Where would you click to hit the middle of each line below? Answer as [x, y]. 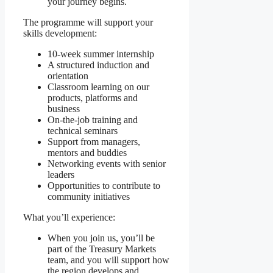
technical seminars [83, 131]
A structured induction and [98, 65]
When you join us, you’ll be [101, 238]
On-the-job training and [93, 120]
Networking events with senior [107, 164]
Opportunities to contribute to [104, 186]
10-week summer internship [101, 54]
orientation [68, 76]
